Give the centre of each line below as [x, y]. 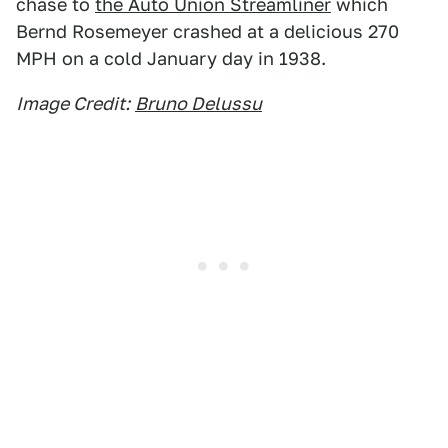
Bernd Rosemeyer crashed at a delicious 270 [207, 31]
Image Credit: [73, 103]
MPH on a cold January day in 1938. [171, 58]
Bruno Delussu [198, 103]
